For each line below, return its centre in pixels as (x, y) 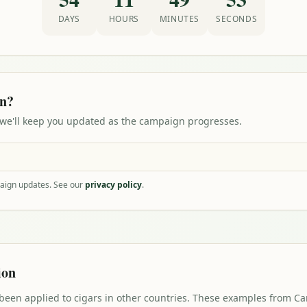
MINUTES (179, 19)
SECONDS (237, 19)
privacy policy (113, 185)
